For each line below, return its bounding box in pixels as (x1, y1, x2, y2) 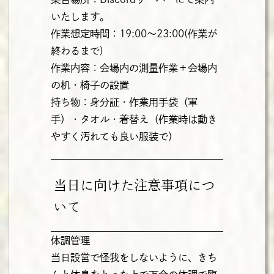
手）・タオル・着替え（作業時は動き (50, 114, 217, 125)
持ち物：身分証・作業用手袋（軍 (50, 97, 198, 108)
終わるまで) (50, 46, 103, 56)
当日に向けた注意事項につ (53, 178, 215, 193)
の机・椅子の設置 (50, 80, 129, 91)
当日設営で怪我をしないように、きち (50, 252, 217, 262)
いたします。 (50, 12, 109, 22)
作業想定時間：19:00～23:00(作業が (50, 29, 217, 39)
